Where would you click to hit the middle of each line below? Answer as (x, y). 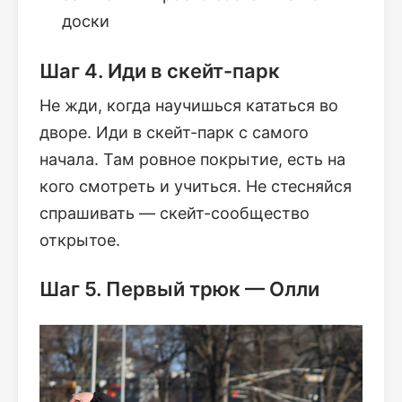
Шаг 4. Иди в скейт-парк (160, 70)
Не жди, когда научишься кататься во (189, 105)
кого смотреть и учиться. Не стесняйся (196, 186)
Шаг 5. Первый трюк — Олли (179, 289)
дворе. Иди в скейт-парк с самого (174, 132)
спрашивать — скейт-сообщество (175, 213)
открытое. (80, 240)
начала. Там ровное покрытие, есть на (192, 159)
